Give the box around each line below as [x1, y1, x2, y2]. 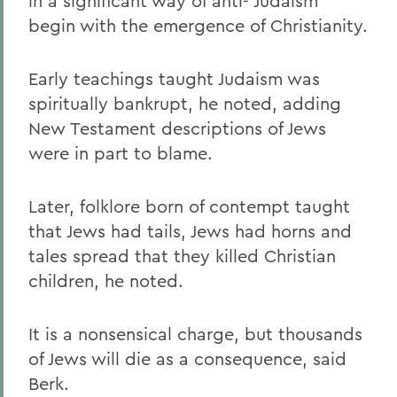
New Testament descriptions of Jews [28, 117, 326, 139]
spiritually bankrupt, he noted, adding [28, 92, 341, 114]
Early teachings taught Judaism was [28, 67, 320, 90]
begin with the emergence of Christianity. [28, 14, 368, 36]
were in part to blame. [28, 142, 213, 164]
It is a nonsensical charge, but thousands [28, 323, 362, 345]
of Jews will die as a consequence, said [28, 347, 346, 370]
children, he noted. [28, 269, 183, 292]
